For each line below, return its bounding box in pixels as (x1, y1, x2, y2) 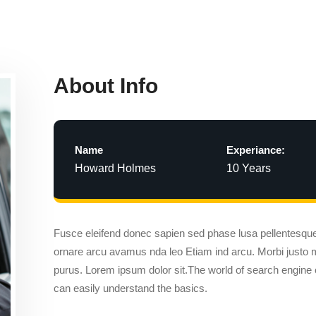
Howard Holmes (75, 162, 156, 174)
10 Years (226, 162, 272, 174)
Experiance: (226, 144, 286, 156)
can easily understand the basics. (54, 282, 207, 294)
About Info (54, 74, 158, 97)
